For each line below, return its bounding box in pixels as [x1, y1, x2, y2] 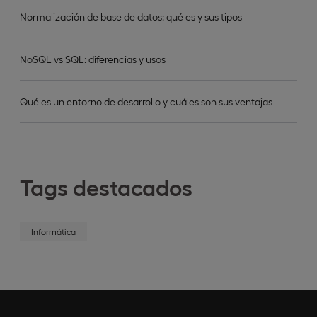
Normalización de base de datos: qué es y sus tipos [20, 10, 242, 23]
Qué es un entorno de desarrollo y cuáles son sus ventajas [20, 95, 272, 108]
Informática [31, 226, 76, 236]
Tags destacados [20, 172, 192, 200]
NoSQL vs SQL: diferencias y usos [20, 52, 166, 65]
